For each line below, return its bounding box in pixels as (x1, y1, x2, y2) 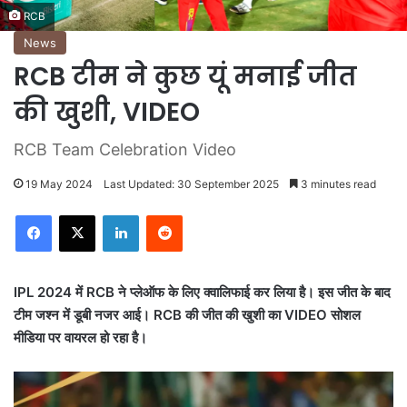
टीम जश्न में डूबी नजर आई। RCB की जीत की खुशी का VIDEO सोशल (14, 306, 361, 324)
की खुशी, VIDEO (14, 94, 200, 131)
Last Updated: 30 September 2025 (104, 177, 279, 192)
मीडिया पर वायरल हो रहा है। (14, 329, 147, 347)
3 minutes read (298, 177, 376, 192)
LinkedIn (138, 207, 185, 223)
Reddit (182, 207, 218, 223)
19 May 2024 (25, 177, 93, 192)
